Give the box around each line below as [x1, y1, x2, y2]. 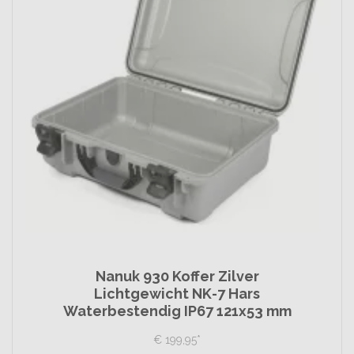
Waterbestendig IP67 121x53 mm [62, 303, 292, 319]
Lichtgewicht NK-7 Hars [94, 285, 260, 302]
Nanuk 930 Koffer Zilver [95, 268, 259, 284]
